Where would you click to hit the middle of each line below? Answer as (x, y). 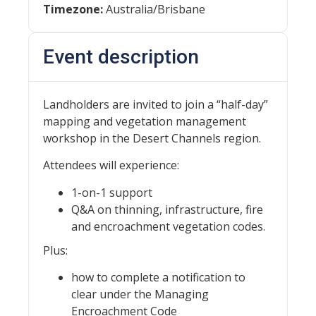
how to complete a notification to (158, 278)
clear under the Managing (140, 294)
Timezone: (73, 9)
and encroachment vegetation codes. (168, 226)
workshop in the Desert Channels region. (152, 138)
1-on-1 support (112, 192)
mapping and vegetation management (145, 121)
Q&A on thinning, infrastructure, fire (167, 209)
